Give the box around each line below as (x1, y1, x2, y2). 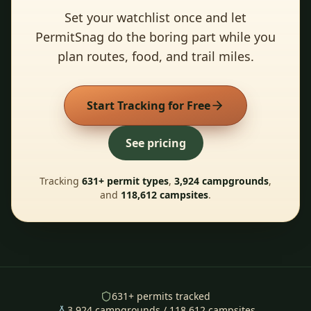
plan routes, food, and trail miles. (57, 48, 254, 65)
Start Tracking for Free (87, 98, 210, 113)
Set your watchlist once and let (65, 9, 246, 26)
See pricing (125, 135, 186, 151)
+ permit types (99, 174, 169, 187)
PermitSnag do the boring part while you (35, 28, 276, 45)
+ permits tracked (128, 289, 210, 303)
